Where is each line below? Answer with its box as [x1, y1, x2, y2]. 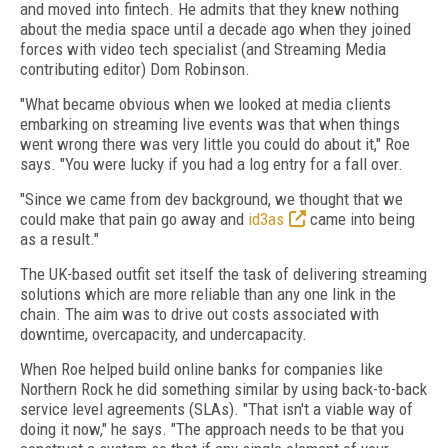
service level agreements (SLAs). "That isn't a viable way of [20, 399, 413, 419]
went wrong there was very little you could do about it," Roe [20, 134, 410, 154]
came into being [306, 209, 415, 229]
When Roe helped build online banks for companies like [20, 359, 383, 379]
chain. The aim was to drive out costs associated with [20, 304, 379, 324]
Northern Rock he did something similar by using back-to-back [20, 379, 427, 399]
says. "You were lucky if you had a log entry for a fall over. [20, 154, 403, 174]
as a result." [20, 229, 99, 249]
